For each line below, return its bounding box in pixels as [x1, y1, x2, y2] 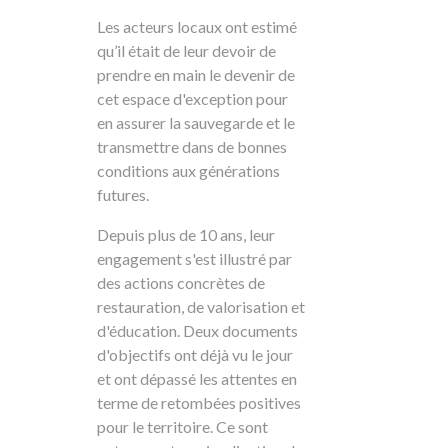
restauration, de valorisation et [96, 297, 305, 317]
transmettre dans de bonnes [96, 137, 287, 157]
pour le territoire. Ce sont [96, 417, 268, 437]
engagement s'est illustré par [96, 249, 292, 269]
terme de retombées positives [96, 393, 301, 413]
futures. [96, 185, 149, 205]
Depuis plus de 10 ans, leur [96, 225, 275, 245]
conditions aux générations [96, 161, 280, 181]
